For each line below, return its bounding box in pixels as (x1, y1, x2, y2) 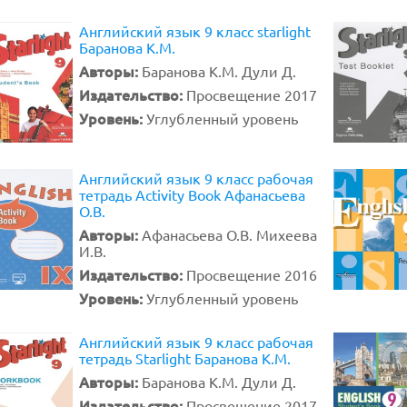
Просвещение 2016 (186, 265, 317, 283)
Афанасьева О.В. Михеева (142, 225, 317, 243)
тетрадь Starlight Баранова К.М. (79, 349, 291, 367)
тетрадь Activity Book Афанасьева (79, 185, 305, 203)
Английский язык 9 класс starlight (79, 22, 311, 40)
